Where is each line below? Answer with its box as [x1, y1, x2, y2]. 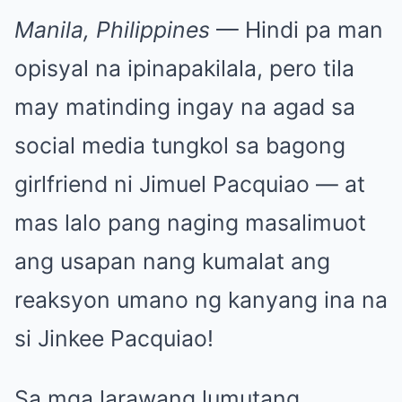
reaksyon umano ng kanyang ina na [14, 285, 388, 313]
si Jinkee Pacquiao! [14, 324, 214, 352]
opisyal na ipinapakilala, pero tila [14, 54, 354, 82]
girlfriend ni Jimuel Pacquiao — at [14, 170, 365, 197]
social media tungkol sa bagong [14, 131, 345, 159]
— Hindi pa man [210, 15, 383, 43]
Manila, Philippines [14, 15, 210, 43]
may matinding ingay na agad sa [14, 92, 355, 120]
